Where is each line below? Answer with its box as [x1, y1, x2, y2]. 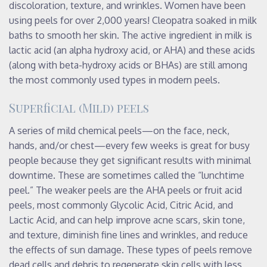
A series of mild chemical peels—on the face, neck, [9, 124, 229, 136]
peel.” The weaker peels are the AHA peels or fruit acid [9, 184, 242, 196]
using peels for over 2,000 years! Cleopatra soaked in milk [9, 14, 257, 26]
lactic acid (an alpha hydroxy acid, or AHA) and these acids [9, 44, 255, 56]
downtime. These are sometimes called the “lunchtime [9, 169, 244, 181]
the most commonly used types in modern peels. [9, 73, 220, 86]
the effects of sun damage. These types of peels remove [9, 243, 252, 256]
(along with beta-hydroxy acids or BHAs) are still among [9, 58, 247, 71]
